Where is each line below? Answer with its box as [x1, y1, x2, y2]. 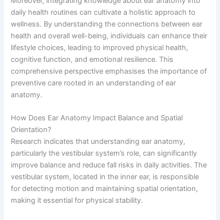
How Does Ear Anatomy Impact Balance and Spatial [11, 113, 183, 122]
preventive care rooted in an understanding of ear [11, 78, 176, 87]
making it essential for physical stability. [11, 196, 143, 205]
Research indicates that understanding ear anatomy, [11, 137, 186, 146]
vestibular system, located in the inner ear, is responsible [11, 172, 199, 181]
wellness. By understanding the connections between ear [11, 19, 203, 28]
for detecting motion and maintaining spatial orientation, [11, 184, 198, 193]
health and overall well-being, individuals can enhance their [11, 31, 208, 40]
